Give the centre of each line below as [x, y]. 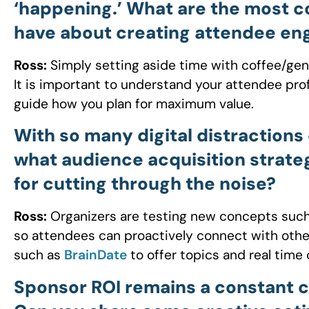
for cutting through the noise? [145, 184]
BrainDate [96, 255]
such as [39, 255]
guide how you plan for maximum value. [134, 103]
